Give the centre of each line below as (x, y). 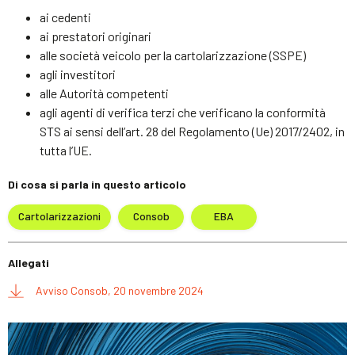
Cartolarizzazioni (59, 216)
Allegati (29, 262)
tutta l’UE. (66, 150)
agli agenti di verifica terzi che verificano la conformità (183, 112)
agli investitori (78, 74)
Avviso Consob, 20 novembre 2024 (120, 290)
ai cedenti (65, 17)
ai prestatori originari (95, 36)
